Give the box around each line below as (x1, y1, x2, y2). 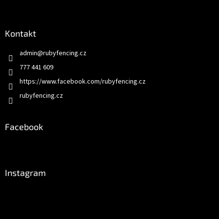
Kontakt (5, 27, 36, 39)
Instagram (5, 167, 46, 178)
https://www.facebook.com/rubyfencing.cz (20, 76, 146, 87)
